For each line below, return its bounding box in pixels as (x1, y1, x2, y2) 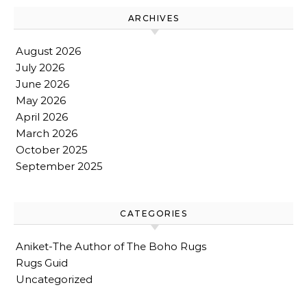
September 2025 (16, 160, 103, 173)
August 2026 (16, 45, 81, 58)
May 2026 (16, 94, 66, 107)
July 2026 (16, 61, 64, 74)
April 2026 (16, 110, 68, 123)
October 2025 (16, 143, 88, 156)
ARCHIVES (127, 13, 180, 23)
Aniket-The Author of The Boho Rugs (16, 240, 206, 253)
